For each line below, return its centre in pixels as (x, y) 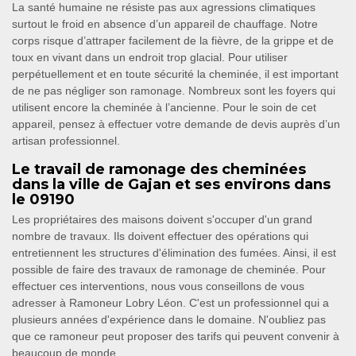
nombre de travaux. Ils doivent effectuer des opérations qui (160, 236)
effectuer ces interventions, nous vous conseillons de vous (158, 286)
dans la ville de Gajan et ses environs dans (171, 185)
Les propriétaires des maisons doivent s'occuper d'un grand (162, 220)
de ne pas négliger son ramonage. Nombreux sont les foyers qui (174, 91)
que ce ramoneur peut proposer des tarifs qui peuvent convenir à (176, 337)
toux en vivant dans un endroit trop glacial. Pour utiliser (150, 58)
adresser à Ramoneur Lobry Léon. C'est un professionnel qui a (170, 303)
